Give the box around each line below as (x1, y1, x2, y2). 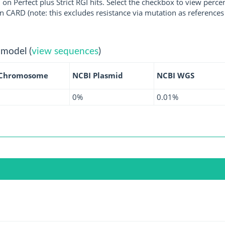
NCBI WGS (156, 70, 194, 80)
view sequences (31, 47, 98, 56)
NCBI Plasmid (72, 70, 123, 80)
